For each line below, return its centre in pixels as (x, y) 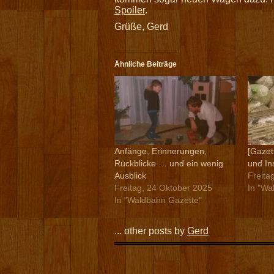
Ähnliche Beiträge (146, 65)
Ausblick (130, 176)
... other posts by (151, 231)
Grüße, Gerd (141, 27)
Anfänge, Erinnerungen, (161, 151)
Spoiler (130, 10)
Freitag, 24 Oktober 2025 (163, 188)
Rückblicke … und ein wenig (169, 164)
